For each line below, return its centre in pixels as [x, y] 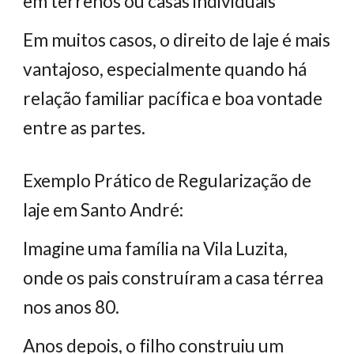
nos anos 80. [72, 307]
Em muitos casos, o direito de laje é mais [177, 40]
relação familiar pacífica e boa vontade [173, 98]
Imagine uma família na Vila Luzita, [156, 249]
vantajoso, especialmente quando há [165, 69]
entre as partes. [85, 128]
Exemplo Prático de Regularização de [168, 181]
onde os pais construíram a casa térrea [173, 278]
